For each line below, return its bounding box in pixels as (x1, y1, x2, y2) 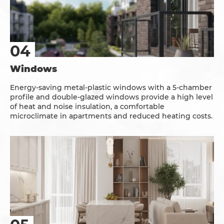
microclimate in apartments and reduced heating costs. (10, 111, 212, 121)
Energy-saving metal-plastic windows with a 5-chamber (10, 83, 212, 92)
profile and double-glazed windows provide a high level (10, 92, 213, 102)
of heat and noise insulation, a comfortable (10, 102, 164, 111)
